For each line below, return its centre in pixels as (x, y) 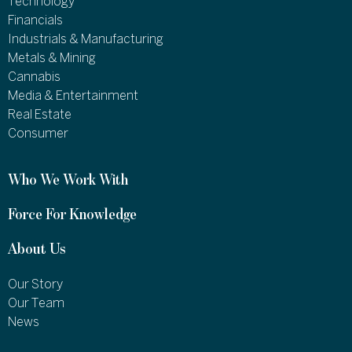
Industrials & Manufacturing (86, 40)
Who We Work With (68, 181)
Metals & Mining (52, 59)
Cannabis (34, 78)
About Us (37, 250)
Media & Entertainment (73, 97)
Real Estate (40, 115)
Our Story (35, 285)
